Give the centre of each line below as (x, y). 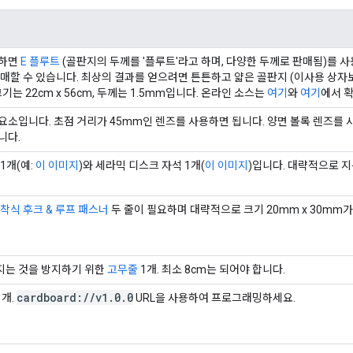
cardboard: (50, 297)
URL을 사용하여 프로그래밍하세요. (214, 297)
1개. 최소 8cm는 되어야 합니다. (212, 269)
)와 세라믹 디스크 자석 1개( (142, 165)
